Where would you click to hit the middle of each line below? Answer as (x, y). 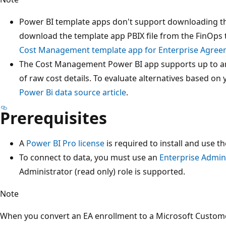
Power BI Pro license (65, 143)
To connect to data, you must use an (89, 157)
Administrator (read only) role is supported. (102, 171)
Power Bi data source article (73, 92)
